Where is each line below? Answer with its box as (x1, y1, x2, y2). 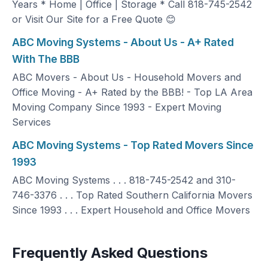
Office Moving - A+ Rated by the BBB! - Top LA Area (12, 86, 252, 98)
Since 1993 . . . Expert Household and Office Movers (12, 204, 250, 216)
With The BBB (12, 53, 80, 65)
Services (12, 116, 51, 128)
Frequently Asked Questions (12, 244, 208, 261)
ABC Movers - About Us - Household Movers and (12, 71, 241, 83)
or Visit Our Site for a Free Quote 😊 (12, 13, 176, 25)
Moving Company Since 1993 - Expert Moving (12, 101, 221, 113)
